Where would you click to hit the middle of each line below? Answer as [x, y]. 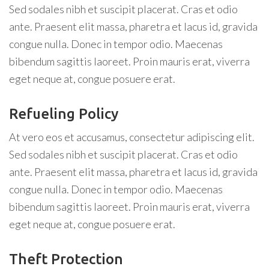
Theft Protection [66, 259]
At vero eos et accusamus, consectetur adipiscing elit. [132, 137]
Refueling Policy [64, 114]
